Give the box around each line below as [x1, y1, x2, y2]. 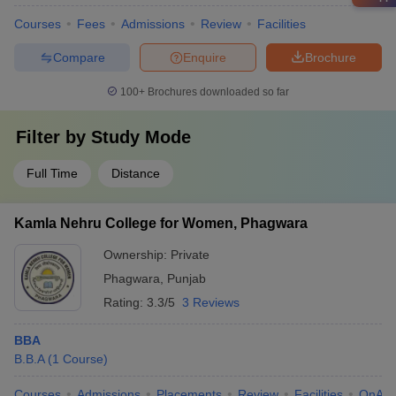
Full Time [27, 166, 78, 180]
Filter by [16, 127, 91, 147]
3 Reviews [182, 295, 240, 309]
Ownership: [103, 247, 171, 262]
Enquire [183, 49, 226, 65]
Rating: [103, 295, 147, 309]
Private [171, 247, 209, 262]
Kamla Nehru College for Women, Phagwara [14, 216, 308, 231]
